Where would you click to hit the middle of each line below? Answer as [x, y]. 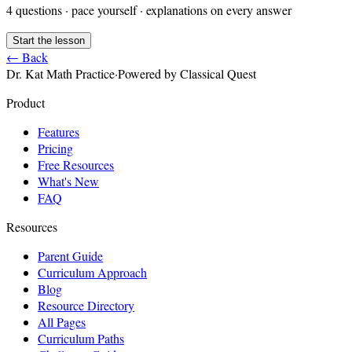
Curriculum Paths [81, 338]
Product [26, 102]
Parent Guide [70, 255]
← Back [27, 57]
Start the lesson [49, 40]
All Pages [62, 321]
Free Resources [76, 164]
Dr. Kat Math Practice [60, 73]
